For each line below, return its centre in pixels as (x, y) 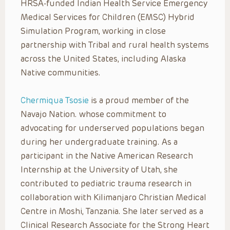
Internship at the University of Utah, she (99, 169)
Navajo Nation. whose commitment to (93, 114)
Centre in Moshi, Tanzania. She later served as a (112, 211)
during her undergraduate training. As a (99, 142)
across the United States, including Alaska (103, 59)
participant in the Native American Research (107, 156)
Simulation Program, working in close (93, 31)
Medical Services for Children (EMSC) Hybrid (108, 17)
